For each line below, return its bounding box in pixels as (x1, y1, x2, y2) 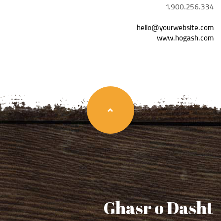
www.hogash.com (157, 34, 214, 45)
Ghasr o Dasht (104, 196, 214, 220)
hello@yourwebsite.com (137, 23, 214, 35)
